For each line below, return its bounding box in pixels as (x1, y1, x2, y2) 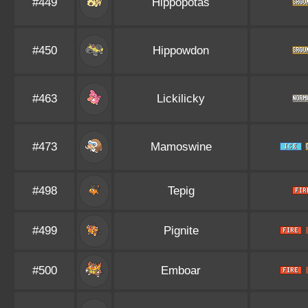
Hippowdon (153, 44, 209, 57)
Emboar (161, 264, 201, 277)
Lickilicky (157, 92, 205, 105)
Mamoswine (150, 140, 212, 153)
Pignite (163, 224, 199, 237)
